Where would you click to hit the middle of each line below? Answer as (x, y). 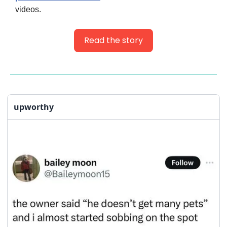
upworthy (34, 107)
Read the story (113, 41)
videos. (28, 10)
